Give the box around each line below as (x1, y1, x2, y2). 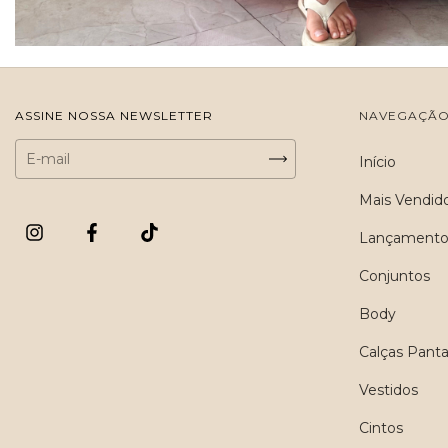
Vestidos (359, 381, 419, 399)
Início (359, 153, 397, 171)
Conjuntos (359, 267, 431, 285)
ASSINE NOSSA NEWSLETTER (15, 108, 213, 123)
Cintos (359, 419, 404, 437)
